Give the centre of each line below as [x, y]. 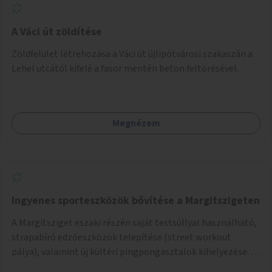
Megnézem [136, 123]
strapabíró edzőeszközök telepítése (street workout [121, 237]
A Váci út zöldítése [57, 32]
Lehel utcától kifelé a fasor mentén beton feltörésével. [125, 68]
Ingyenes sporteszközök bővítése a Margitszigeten [136, 200]
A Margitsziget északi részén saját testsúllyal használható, [134, 223]
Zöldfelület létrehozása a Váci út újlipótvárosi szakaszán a [132, 54]
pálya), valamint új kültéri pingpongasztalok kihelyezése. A [134, 252]
